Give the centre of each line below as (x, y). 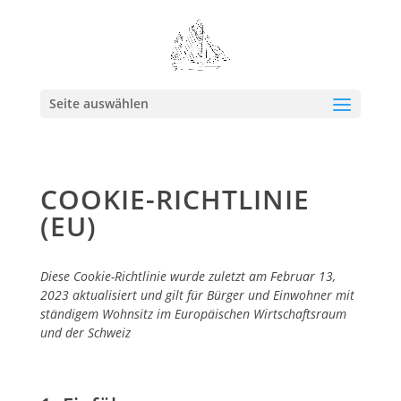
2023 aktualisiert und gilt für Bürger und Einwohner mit (197, 295)
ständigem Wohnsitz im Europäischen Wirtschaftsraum (193, 314)
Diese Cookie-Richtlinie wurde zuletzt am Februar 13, (188, 276)
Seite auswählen (98, 103)
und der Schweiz (85, 333)
